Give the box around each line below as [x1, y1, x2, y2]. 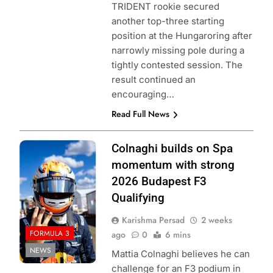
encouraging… [111, 88, 174, 101]
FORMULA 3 [30, 227, 69, 239]
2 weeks [200, 214, 232, 227]
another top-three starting [111, 15, 224, 27]
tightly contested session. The [111, 59, 243, 71]
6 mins [165, 229, 191, 241]
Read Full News [111, 108, 169, 121]
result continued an [111, 74, 196, 86]
